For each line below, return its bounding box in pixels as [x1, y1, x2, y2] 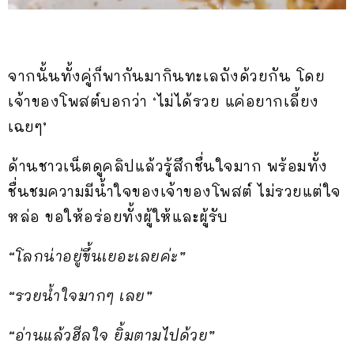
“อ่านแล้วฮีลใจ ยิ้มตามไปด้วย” [8, 326, 215, 345]
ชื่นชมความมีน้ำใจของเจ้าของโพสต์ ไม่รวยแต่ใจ [8, 182, 341, 201]
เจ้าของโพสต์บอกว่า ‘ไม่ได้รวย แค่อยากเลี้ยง [8, 92, 319, 111]
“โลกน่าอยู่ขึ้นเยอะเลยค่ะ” [8, 247, 185, 266]
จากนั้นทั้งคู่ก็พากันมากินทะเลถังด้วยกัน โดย [8, 66, 325, 86]
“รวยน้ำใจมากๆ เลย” [8, 286, 152, 306]
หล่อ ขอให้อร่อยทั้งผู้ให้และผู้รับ [8, 207, 228, 227]
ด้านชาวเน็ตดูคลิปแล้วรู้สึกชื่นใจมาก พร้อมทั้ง [8, 156, 328, 176]
